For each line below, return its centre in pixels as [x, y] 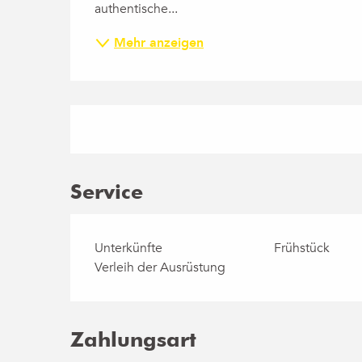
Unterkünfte [129, 248]
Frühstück [301, 248]
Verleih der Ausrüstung [160, 267]
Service [107, 191]
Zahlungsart [134, 339]
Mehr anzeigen [159, 42]
